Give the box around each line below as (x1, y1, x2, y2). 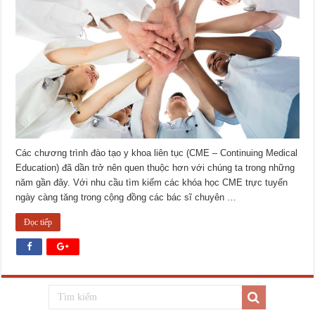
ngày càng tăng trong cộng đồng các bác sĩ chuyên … (15, 192, 237, 202)
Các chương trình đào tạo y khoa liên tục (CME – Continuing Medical (15, 148, 298, 158)
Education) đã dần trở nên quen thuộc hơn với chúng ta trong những (15, 162, 295, 173)
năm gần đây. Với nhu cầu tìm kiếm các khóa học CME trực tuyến (15, 177, 288, 188)
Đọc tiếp (24, 217, 53, 227)
